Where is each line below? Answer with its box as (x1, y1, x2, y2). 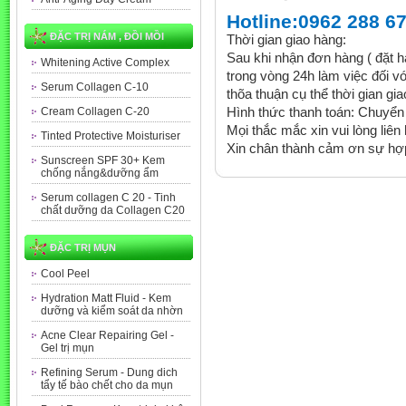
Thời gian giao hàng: (227, 32, 346, 47)
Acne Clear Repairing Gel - (41, 329, 174, 342)
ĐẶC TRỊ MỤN (50, 242, 116, 253)
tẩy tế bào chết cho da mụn (41, 379, 173, 391)
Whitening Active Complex (41, 56, 169, 69)
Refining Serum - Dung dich (41, 366, 178, 379)
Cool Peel (41, 267, 90, 280)
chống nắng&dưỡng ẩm (41, 167, 159, 179)
